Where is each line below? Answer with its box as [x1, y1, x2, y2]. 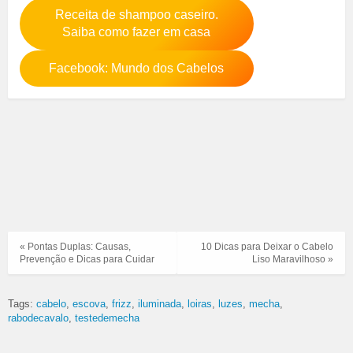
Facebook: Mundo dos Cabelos [49, 61, 225, 76]
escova [72, 297, 106, 310]
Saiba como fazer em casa [62, 25, 211, 39]
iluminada [138, 297, 181, 310]
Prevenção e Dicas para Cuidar [20, 254, 154, 266]
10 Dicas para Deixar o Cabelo [201, 241, 333, 253]
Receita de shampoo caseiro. [54, 8, 218, 22]
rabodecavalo [8, 311, 69, 324]
